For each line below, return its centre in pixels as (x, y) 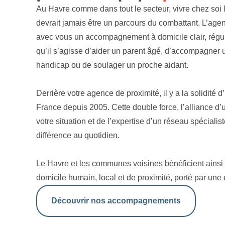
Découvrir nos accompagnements (116, 201)
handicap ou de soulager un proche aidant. (112, 65)
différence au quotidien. (78, 135)
